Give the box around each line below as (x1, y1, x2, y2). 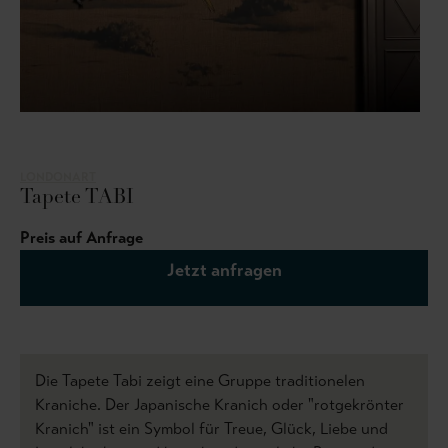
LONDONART (20, 170, 96, 185)
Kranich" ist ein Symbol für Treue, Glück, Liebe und (35, 419, 388, 439)
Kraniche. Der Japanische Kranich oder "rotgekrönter (35, 395, 404, 415)
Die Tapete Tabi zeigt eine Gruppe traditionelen (35, 371, 365, 391)
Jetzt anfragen (166, 259, 282, 282)
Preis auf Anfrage (20, 228, 143, 248)
